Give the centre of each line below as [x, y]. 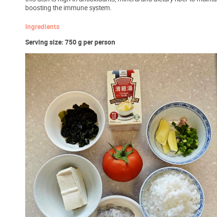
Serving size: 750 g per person [70, 42]
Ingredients [42, 27]
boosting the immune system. [69, 8]
